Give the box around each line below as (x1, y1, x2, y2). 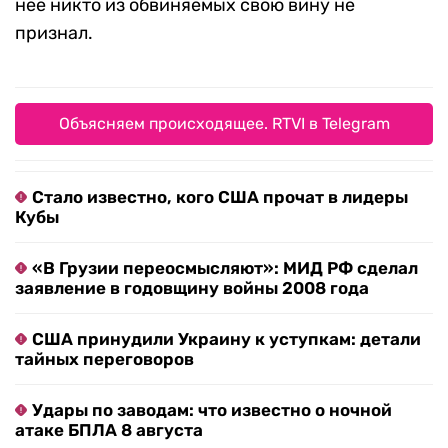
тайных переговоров (15, 349, 194, 370)
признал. (15, 22, 93, 45)
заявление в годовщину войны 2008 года (15, 278, 369, 299)
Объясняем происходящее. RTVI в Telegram (58, 114, 390, 134)
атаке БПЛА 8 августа (15, 420, 203, 441)
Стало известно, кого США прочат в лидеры (32, 187, 408, 208)
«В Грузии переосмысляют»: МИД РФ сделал (32, 258, 418, 279)
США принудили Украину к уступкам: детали (32, 329, 421, 350)
